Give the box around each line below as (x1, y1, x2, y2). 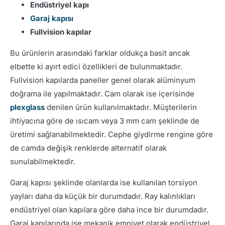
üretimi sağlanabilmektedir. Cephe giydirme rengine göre (10, 129, 213, 139)
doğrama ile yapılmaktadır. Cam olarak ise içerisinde (10, 88, 194, 98)
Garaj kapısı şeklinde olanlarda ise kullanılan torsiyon (10, 177, 197, 187)
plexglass (10, 102, 45, 112)
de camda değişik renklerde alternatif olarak (10, 143, 167, 153)
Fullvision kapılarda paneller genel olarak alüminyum (10, 75, 195, 85)
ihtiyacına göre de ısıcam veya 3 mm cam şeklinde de (10, 116, 199, 126)
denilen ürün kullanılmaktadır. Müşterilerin (44, 102, 197, 112)
